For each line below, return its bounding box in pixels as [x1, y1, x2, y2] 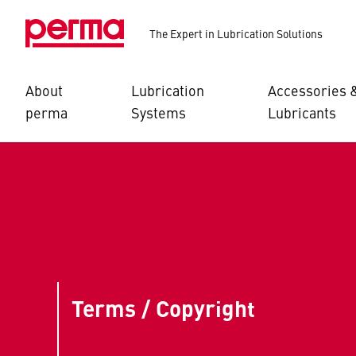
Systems [131, 103, 186, 122]
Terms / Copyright [72, 292, 255, 323]
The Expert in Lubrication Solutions [149, 25, 323, 41]
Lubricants [268, 103, 336, 122]
